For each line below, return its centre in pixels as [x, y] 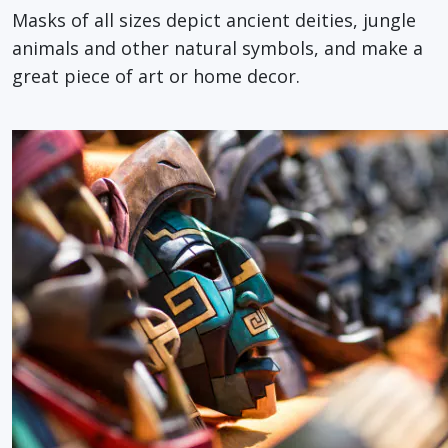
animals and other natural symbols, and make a [217, 47]
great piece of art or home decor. [156, 75]
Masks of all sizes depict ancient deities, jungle [214, 19]
